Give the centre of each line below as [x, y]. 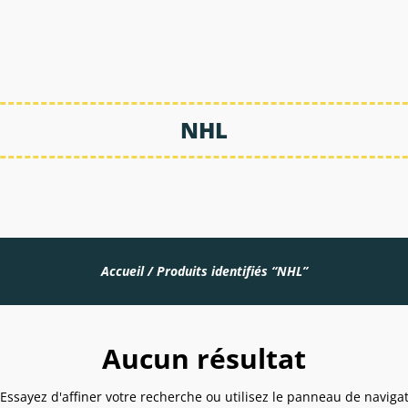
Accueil [122, 270]
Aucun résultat [204, 358]
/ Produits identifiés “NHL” [225, 270]
